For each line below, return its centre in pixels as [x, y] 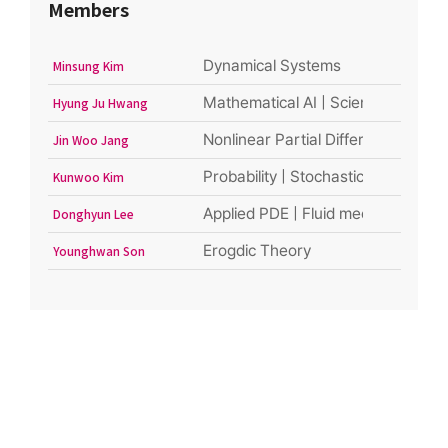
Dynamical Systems [271, 66]
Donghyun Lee [93, 214]
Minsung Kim [88, 66]
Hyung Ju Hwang [100, 103]
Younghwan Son [98, 251]
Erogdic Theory [256, 251]
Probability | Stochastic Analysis [314, 177]
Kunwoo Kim [88, 177]
